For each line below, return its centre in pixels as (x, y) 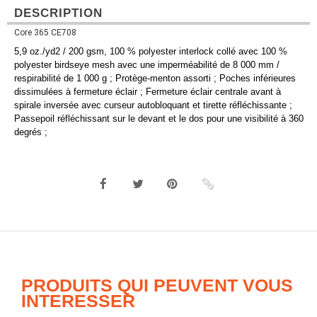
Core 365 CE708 (45, 33)
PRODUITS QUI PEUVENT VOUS (157, 286)
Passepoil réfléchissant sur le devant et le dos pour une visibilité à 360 (159, 119)
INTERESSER (78, 301)
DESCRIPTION (58, 13)
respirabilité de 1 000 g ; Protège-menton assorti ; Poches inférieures (155, 79)
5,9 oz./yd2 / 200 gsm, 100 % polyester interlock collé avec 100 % (151, 52)
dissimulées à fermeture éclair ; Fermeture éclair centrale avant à (148, 92)
